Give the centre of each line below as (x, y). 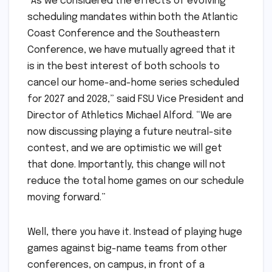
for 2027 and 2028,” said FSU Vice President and (135, 100)
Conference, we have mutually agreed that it (131, 50)
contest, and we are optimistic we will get (125, 149)
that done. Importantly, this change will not (127, 165)
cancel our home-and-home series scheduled (133, 83)
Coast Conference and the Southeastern (124, 34)
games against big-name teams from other (127, 249)
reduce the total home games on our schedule (136, 182)
